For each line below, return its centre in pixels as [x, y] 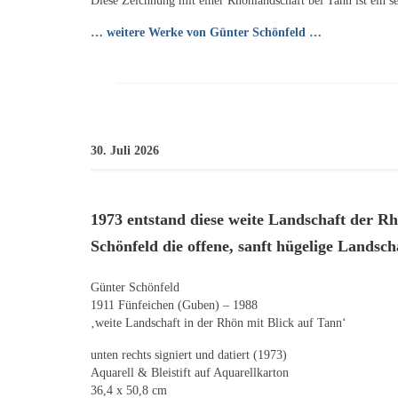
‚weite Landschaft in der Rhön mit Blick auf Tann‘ [219, 323]
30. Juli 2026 [125, 150]
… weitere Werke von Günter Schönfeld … [206, 32]
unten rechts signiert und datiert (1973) [189, 355]
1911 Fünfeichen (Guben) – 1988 [174, 306]
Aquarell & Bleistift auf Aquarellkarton [190, 373]
